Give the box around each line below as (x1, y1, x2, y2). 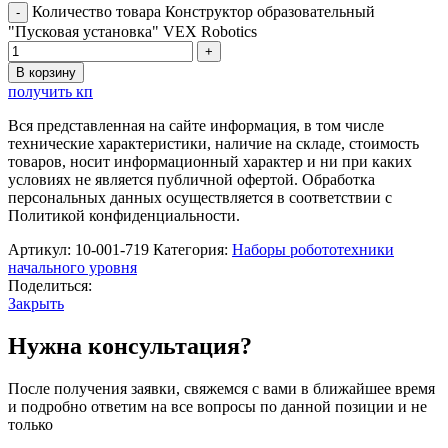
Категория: (153, 240, 228, 258)
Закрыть (8, 294, 64, 312)
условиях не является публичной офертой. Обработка (8, 170, 375, 188)
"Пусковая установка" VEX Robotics (8, 22, 257, 40)
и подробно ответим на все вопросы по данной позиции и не (8, 397, 427, 415)
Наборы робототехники (232, 240, 394, 258)
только (8, 415, 53, 433)
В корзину (16, 64, 76, 80)
